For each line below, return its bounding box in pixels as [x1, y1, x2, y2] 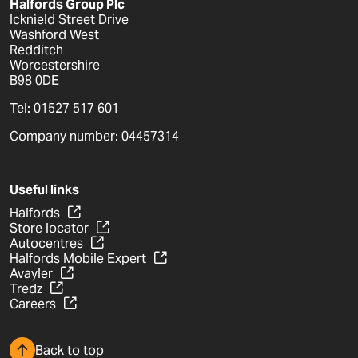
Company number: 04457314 [10, 128, 179, 145]
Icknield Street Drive [10, 11, 129, 28]
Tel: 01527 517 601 [10, 100, 119, 117]
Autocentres [10, 235, 83, 252]
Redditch [10, 42, 63, 58]
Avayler [10, 265, 53, 282]
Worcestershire [10, 57, 100, 74]
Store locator [10, 220, 89, 237]
